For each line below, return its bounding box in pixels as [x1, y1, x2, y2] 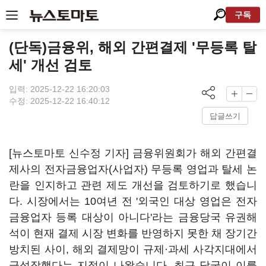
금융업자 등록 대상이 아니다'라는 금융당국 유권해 [9, 211, 257, 223]
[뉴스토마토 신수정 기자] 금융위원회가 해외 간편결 [9, 147, 257, 159]
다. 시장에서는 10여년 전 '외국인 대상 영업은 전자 [9, 195, 257, 207]
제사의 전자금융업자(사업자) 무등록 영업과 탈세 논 [9, 163, 257, 175]
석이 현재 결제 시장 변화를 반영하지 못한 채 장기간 [9, 227, 257, 239]
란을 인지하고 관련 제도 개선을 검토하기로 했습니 [9, 179, 257, 191]
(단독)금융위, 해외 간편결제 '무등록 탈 [9, 39, 256, 55]
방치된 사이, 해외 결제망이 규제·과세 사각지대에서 [9, 243, 257, 255]
